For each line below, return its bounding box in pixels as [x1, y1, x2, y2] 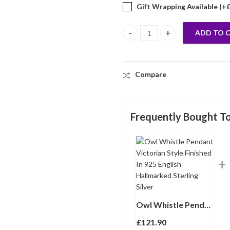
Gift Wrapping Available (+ [135, 2, 226, 11]
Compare [135, 70, 166, 79]
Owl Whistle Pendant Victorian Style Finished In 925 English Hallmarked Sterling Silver [204, 200, 210, 210]
